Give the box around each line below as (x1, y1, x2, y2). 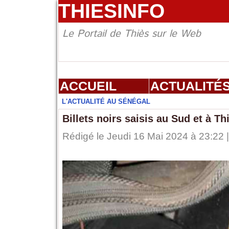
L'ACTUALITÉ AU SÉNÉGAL (61, 98, 150, 106)
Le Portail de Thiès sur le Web (62, 27, 201, 42)
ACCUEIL (59, 79, 117, 94)
